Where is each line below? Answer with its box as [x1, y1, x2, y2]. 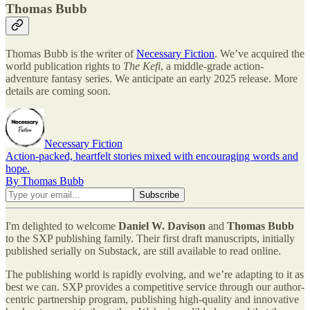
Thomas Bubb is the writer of [6, 48, 136, 60]
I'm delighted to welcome [6, 220, 118, 232]
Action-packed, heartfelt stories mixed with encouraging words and [6, 150, 298, 163]
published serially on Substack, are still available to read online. [6, 245, 281, 257]
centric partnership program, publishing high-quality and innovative [6, 293, 299, 306]
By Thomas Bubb [6, 175, 84, 188]
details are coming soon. [6, 85, 111, 98]
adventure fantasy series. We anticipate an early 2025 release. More [6, 73, 298, 85]
